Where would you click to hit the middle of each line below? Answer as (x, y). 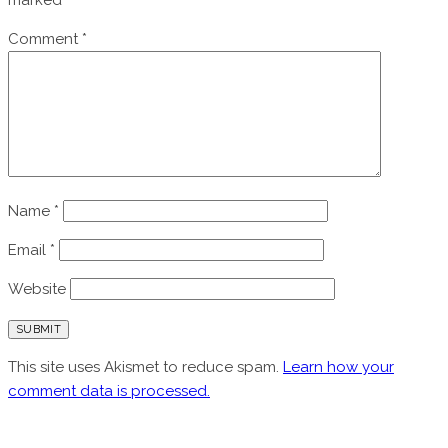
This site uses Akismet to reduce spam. (145, 366)
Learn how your (338, 366)
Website (37, 288)
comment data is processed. (109, 390)
